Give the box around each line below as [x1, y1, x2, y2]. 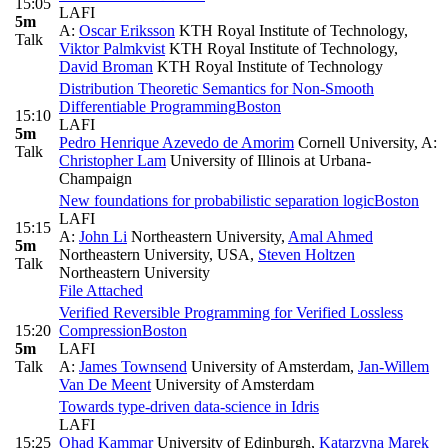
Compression [59, 321, 142, 339]
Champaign [59, 169, 132, 187]
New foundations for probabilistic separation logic [59, 191, 374, 209]
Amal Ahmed [288, 227, 373, 245]
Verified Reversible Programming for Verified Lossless [59, 303, 403, 321]
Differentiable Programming [59, 97, 236, 115]
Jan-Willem [358, 357, 429, 375]
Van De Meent [59, 375, 151, 393]
